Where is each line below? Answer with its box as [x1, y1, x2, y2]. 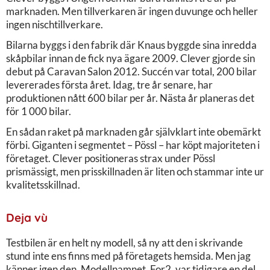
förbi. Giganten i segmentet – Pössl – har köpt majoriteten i [6, 138, 260, 151]
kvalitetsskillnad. [6, 178, 80, 191]
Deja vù [6, 210, 48, 225]
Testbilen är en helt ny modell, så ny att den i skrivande [6, 236, 243, 249]
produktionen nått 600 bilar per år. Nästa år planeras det [6, 91, 254, 104]
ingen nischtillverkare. [6, 17, 103, 31]
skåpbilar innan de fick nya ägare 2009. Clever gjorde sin [6, 51, 255, 64]
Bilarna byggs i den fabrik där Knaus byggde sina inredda [6, 38, 257, 51]
